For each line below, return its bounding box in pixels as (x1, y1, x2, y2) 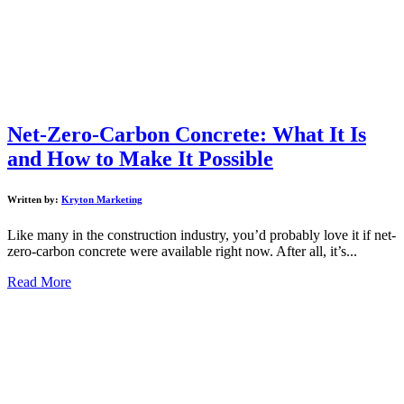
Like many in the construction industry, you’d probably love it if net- (7, 227, 396, 243)
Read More (7, 274, 71, 290)
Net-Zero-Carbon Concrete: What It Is (7, 123, 366, 147)
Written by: (7, 194, 61, 206)
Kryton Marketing (61, 194, 142, 206)
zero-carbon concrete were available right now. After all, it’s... (7, 243, 357, 260)
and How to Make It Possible (7, 147, 273, 171)
